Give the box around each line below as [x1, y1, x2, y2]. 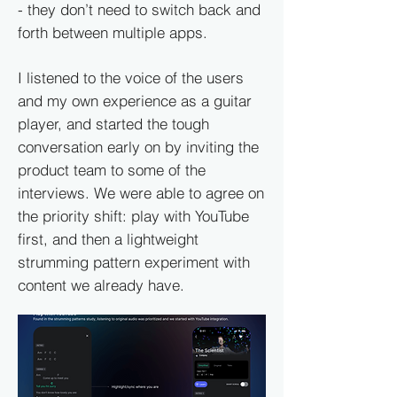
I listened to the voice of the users [18, 68, 244, 87]
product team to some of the [18, 160, 206, 179]
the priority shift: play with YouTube [18, 206, 249, 225]
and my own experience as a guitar [18, 91, 252, 110]
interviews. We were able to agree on [18, 183, 264, 202]
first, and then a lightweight [18, 230, 198, 248]
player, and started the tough [18, 114, 209, 133]
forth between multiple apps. [18, 23, 207, 42]
